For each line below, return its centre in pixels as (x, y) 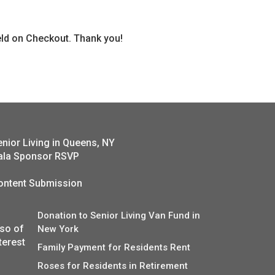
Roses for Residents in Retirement (113, 266)
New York (58, 229)
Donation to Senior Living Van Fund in (119, 216)
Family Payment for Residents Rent (114, 248)
